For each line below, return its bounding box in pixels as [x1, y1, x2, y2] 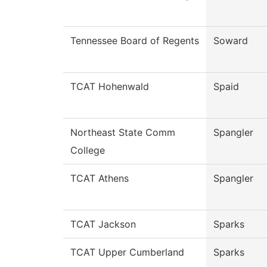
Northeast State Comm [70, 126, 175, 139]
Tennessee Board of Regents [70, 35, 199, 47]
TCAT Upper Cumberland [70, 246, 184, 259]
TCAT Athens [70, 172, 129, 185]
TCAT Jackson [70, 218, 136, 231]
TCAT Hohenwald [70, 80, 149, 93]
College [70, 144, 105, 157]
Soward [213, 35, 248, 47]
